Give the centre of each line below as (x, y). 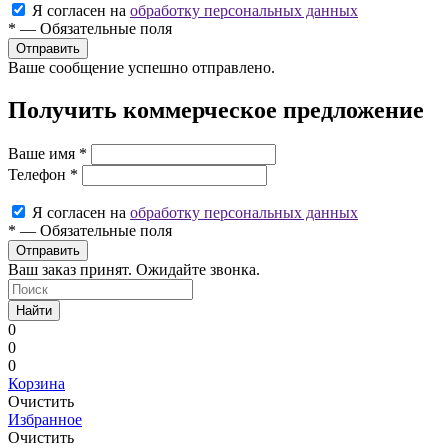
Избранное (45, 419)
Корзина (36, 383)
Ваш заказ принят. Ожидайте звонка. (134, 269)
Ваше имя (43, 153)
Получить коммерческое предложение (216, 109)
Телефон (39, 174)
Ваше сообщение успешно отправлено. (141, 67)
